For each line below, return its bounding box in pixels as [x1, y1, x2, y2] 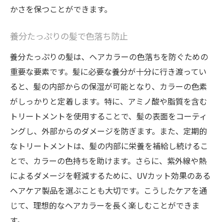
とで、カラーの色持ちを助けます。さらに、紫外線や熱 [10, 155, 207, 166]
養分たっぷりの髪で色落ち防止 [10, 33, 128, 42]
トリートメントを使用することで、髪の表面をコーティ [10, 110, 207, 122]
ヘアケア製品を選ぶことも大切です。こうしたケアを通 [10, 184, 207, 196]
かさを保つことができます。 [10, 3, 112, 15]
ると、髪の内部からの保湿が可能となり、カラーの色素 [10, 80, 207, 92]
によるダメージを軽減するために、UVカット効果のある [10, 169, 211, 181]
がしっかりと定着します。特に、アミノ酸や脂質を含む [10, 95, 207, 107]
